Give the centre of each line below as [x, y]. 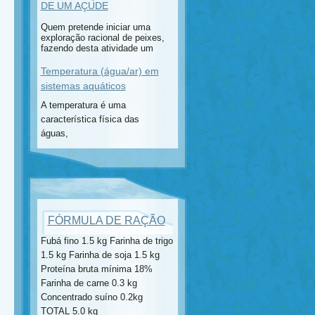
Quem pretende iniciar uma [95, 27]
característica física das [90, 119]
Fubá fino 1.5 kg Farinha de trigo [107, 241]
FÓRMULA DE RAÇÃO [106, 220]
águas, [57, 133]
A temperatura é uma [83, 105]
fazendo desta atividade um [98, 48]
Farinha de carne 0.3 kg [89, 283]
